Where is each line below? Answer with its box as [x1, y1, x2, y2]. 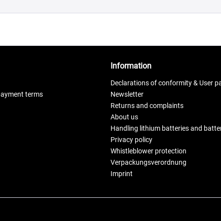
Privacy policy [110, 136, 152, 144]
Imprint [110, 170, 133, 178]
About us [110, 113, 138, 121]
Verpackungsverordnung [110, 158, 186, 167]
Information [110, 61, 151, 71]
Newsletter [110, 90, 144, 99]
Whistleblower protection [110, 147, 186, 155]
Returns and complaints [110, 102, 184, 110]
